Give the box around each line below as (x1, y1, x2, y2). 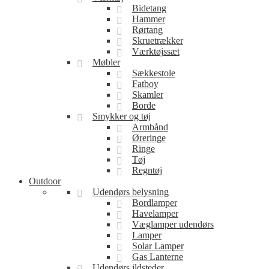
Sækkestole (131, 68, 175, 78)
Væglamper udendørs (131, 219, 214, 229)
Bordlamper (131, 198, 177, 208)
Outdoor (29, 176, 61, 186)
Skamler (131, 89, 163, 100)
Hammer (131, 14, 165, 24)
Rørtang (131, 25, 163, 35)
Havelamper (131, 208, 178, 219)
